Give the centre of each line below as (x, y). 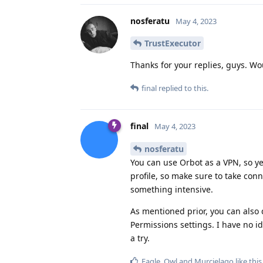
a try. (140, 238)
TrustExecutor (173, 43)
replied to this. (183, 88)
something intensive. (172, 190)
